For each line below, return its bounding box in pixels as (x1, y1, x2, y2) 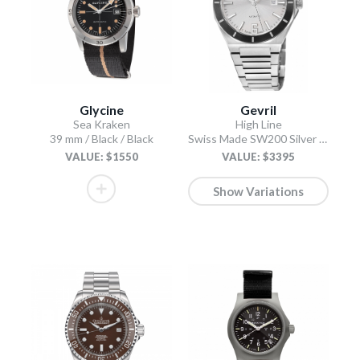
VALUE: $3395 (222, 150, 296, 164)
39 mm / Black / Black (49, 132, 153, 146)
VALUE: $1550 (64, 150, 138, 164)
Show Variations (213, 184, 305, 199)
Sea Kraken (72, 117, 130, 132)
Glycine (79, 102, 124, 118)
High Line (235, 117, 282, 132)
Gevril (240, 102, 277, 118)
